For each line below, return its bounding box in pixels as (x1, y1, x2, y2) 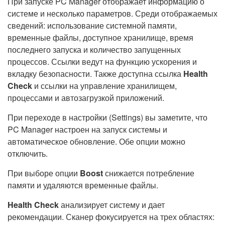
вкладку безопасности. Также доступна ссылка (8, 68, 183, 79)
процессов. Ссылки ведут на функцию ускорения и (8, 56, 197, 67)
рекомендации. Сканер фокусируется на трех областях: (8, 211, 214, 222)
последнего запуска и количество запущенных (8, 44, 181, 55)
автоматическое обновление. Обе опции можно (8, 136, 185, 147)
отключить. (8, 148, 48, 159)
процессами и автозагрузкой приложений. (8, 92, 164, 103)
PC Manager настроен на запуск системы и (8, 124, 167, 135)
